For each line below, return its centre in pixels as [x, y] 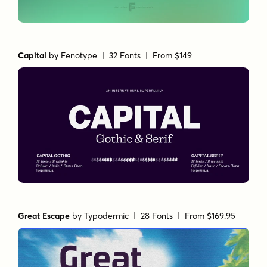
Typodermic [107, 216]
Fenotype [79, 56]
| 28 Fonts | [157, 216]
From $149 [173, 56]
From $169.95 [210, 216]
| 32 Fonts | [125, 56]
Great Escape [44, 216]
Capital [32, 56]
